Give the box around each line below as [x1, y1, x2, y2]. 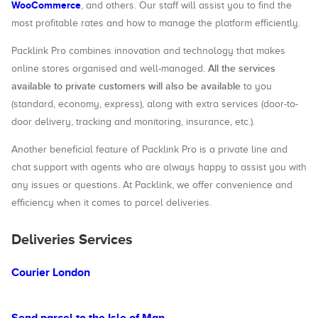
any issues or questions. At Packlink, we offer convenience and [11, 180, 292, 190]
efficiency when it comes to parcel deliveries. [11, 197, 212, 208]
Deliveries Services [11, 231, 133, 247]
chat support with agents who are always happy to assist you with [11, 162, 307, 172]
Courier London [11, 266, 90, 279]
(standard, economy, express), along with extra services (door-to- [11, 99, 298, 109]
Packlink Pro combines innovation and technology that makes [11, 45, 285, 56]
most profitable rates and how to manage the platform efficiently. [11, 18, 300, 28]
